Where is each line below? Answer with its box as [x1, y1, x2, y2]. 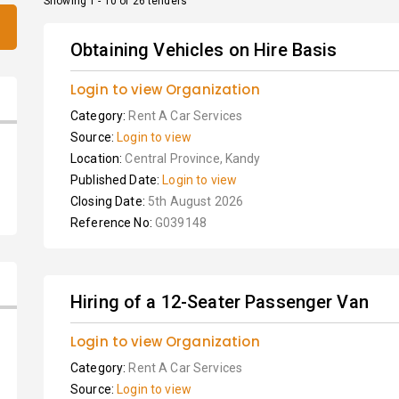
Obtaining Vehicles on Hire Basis [70, 39, 338, 61]
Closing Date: [70, 194, 148, 208]
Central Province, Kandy [125, 151, 261, 166]
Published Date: [70, 173, 163, 187]
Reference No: [70, 216, 155, 230]
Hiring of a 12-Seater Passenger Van [70, 291, 369, 313]
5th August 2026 [147, 194, 244, 208]
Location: [70, 151, 126, 166]
